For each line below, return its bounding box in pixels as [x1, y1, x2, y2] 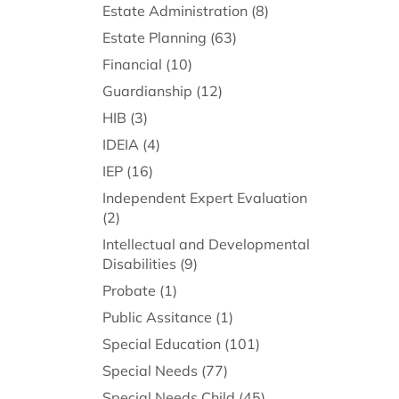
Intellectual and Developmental [102, 235, 310, 254]
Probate [102, 281, 156, 300]
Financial [102, 55, 162, 74]
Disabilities [102, 255, 176, 273]
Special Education [102, 335, 221, 354]
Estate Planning [102, 28, 207, 47]
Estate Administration [102, 2, 248, 20]
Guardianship [102, 82, 192, 101]
